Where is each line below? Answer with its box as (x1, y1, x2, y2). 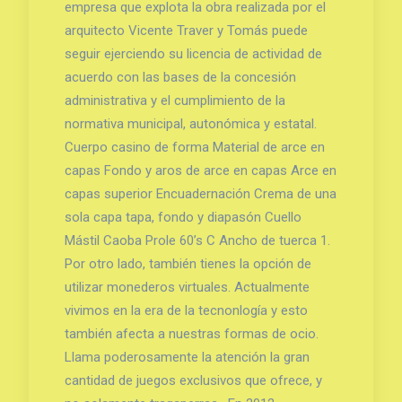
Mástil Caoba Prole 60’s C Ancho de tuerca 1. (64, 232, 330, 249)
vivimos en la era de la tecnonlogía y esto (64, 301, 308, 319)
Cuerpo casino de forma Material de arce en (64, 138, 325, 155)
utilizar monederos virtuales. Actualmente (64, 278, 310, 295)
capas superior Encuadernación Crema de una (64, 185, 336, 202)
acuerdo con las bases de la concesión (64, 68, 296, 85)
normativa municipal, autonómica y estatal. (64, 115, 317, 132)
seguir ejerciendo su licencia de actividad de (64, 45, 322, 62)
